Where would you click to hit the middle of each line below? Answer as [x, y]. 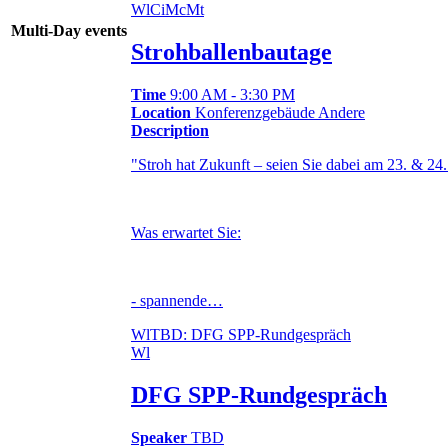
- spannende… [177, 301]
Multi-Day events [69, 30]
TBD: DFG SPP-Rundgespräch [250, 335]
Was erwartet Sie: [186, 233]
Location [161, 113]
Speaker [159, 437]
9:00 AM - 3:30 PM [230, 95]
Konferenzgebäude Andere [278, 113]
